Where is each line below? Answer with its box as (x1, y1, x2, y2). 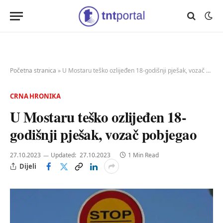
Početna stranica (10, 66, 56, 75)
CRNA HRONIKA (10, 92, 61, 101)
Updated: (51, 151, 76, 159)
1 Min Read (128, 151, 159, 159)
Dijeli (19, 161, 36, 171)
